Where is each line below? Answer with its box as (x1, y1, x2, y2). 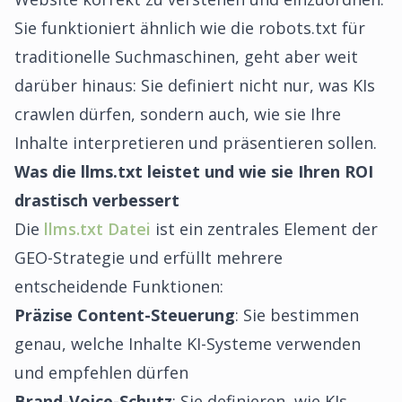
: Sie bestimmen (235, 304, 359, 326)
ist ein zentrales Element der (151, 218, 378, 240)
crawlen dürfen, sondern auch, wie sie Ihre (14, 103, 341, 125)
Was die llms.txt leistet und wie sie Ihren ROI (14, 161, 373, 182)
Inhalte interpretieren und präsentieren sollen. (14, 132, 377, 153)
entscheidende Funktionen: (14, 275, 223, 297)
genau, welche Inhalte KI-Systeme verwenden (14, 333, 361, 354)
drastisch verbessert (14, 189, 179, 211)
